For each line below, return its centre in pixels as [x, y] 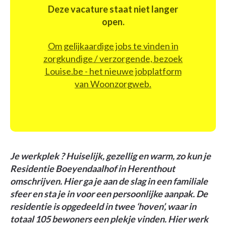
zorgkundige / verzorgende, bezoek [113, 58]
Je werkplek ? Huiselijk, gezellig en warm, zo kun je [110, 156]
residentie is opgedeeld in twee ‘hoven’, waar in [103, 207]
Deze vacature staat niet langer [113, 9]
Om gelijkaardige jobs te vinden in [113, 46]
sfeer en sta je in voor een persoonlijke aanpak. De [109, 194]
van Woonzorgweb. [113, 83]
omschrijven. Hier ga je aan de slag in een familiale [109, 181]
